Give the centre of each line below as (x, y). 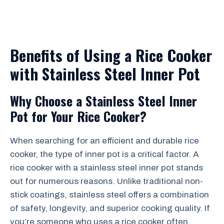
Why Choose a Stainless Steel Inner (103, 101)
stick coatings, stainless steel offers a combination (109, 195)
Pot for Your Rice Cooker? (78, 116)
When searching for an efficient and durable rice (104, 141)
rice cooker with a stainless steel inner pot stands (106, 168)
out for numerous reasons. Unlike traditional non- (106, 181)
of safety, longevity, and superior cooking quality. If (110, 208)
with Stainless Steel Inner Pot (105, 73)
